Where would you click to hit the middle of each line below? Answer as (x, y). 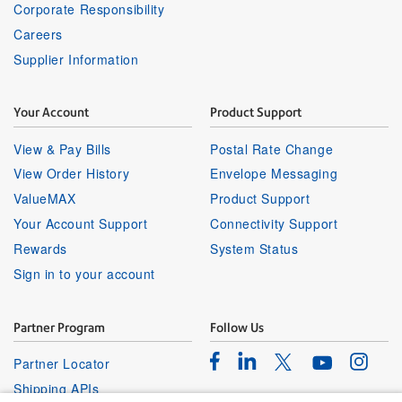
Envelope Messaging (274, 174)
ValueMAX (45, 199)
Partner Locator (62, 364)
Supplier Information (76, 59)
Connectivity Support (274, 224)
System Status (254, 249)
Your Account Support (81, 224)
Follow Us (237, 327)
